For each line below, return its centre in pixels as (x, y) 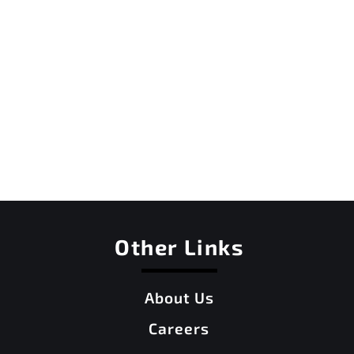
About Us (179, 298)
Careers (179, 329)
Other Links (179, 247)
